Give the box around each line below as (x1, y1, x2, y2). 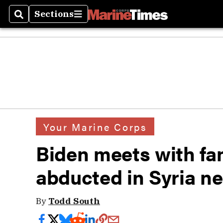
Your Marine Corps (43, 119, 147, 134)
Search (14, 14, 47, 26)
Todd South (48, 195, 100, 207)
